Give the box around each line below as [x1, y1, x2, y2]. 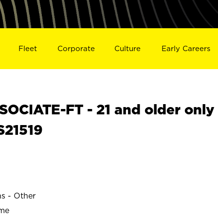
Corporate [57, 44, 95, 53]
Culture [114, 44, 141, 53]
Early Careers [162, 44, 211, 53]
